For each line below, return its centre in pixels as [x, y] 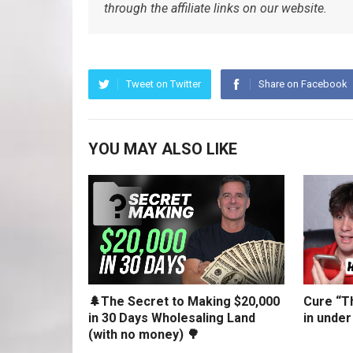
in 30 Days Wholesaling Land [172, 318]
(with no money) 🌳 [144, 335]
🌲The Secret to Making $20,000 [184, 302]
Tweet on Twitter [163, 84]
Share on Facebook [303, 84]
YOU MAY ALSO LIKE [163, 149]
